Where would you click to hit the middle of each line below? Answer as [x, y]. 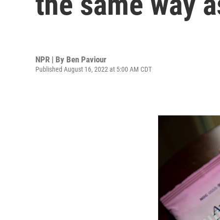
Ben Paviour [86, 59]
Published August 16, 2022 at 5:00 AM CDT [94, 69]
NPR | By [51, 59]
